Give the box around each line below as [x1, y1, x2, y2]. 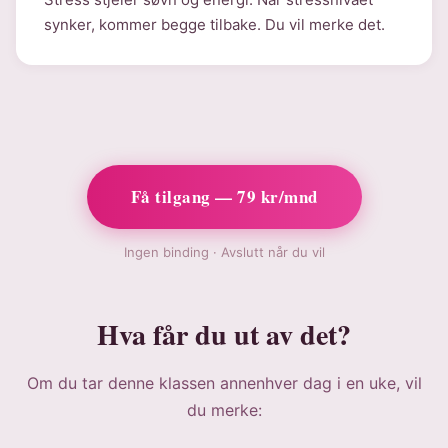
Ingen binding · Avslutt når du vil [123, 244, 325, 260]
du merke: [186, 400, 262, 420]
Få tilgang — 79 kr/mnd [130, 184, 318, 209]
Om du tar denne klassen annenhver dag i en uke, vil [26, 373, 422, 393]
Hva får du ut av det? [97, 314, 351, 355]
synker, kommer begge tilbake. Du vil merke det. [44, 15, 385, 34]
